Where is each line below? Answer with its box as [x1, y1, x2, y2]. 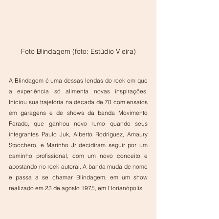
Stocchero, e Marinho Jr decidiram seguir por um [9, 141, 148, 149]
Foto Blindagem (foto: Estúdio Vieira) [21, 47, 136, 56]
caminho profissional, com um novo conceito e [9, 152, 148, 160]
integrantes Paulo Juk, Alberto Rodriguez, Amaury [9, 131, 148, 138]
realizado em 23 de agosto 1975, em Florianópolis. [9, 184, 144, 192]
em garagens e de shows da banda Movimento [9, 109, 148, 117]
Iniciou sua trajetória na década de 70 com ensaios [9, 98, 148, 106]
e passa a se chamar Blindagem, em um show [9, 174, 148, 181]
